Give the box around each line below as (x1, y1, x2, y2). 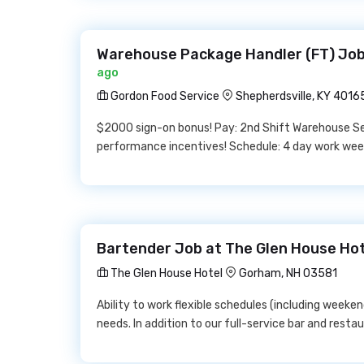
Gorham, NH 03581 (239, 266, 337, 280)
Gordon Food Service (108, 89, 219, 103)
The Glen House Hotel (108, 266, 223, 280)
